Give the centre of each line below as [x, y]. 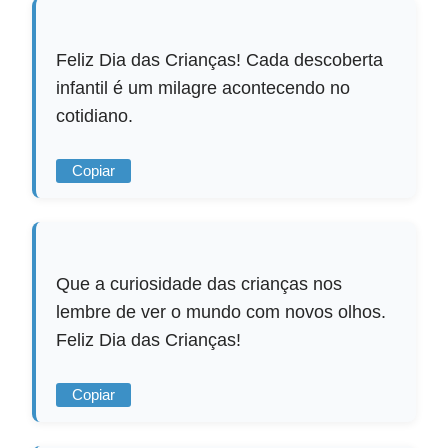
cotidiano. [95, 116]
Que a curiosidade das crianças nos [199, 284]
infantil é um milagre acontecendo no [203, 88]
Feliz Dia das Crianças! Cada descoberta [220, 60]
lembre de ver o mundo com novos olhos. [221, 312]
